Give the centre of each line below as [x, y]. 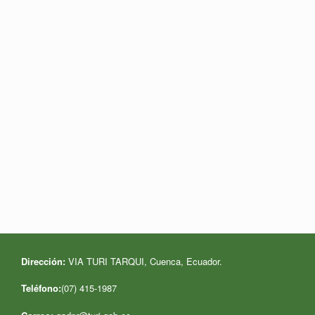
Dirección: [43, 261]
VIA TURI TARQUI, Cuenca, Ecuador [142, 261]
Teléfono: [41, 288]
